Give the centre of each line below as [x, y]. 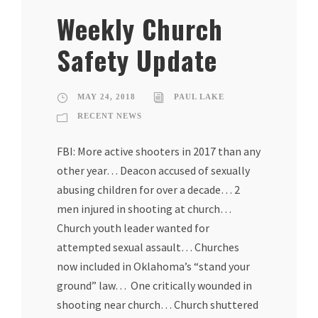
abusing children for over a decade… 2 [148, 190]
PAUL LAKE [199, 97]
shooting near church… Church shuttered [158, 305]
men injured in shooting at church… [144, 209]
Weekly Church [140, 29]
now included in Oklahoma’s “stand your [153, 267]
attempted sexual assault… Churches [148, 247]
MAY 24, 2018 [106, 97]
